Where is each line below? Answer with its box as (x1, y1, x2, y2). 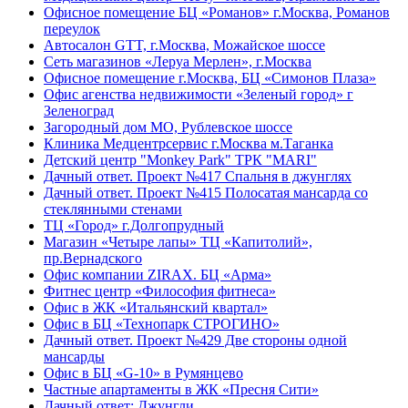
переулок (44, 21, 100, 36)
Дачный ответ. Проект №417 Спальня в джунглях (44, 168, 352, 184)
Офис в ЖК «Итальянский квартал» (44, 300, 268, 315)
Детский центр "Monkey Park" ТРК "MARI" (44, 152, 317, 168)
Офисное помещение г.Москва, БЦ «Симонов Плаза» (44, 70, 376, 86)
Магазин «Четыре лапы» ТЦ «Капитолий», (44, 234, 312, 250)
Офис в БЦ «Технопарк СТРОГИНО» (44, 316, 280, 331)
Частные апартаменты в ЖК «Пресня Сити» (44, 382, 319, 397)
